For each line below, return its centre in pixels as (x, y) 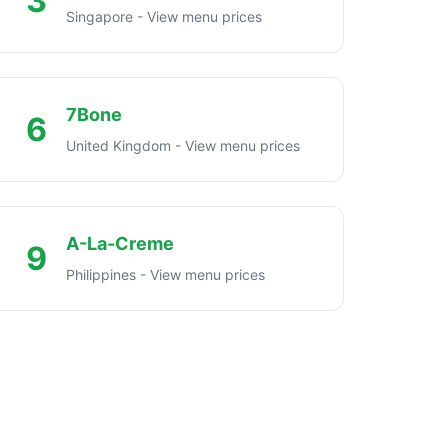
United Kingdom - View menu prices (183, 145)
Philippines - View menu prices (166, 274)
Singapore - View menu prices (164, 16)
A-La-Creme (120, 243)
